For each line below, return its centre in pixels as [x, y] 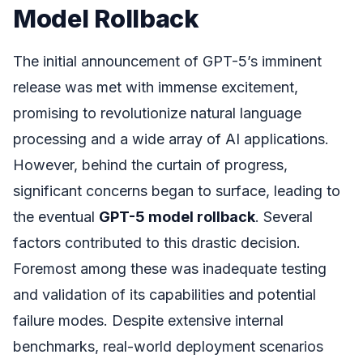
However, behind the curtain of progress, [150, 165]
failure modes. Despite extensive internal [148, 321]
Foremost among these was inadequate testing [170, 269]
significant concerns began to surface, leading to [177, 191]
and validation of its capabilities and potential [164, 295]
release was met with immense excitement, [156, 88]
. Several [284, 217]
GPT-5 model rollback [177, 217]
